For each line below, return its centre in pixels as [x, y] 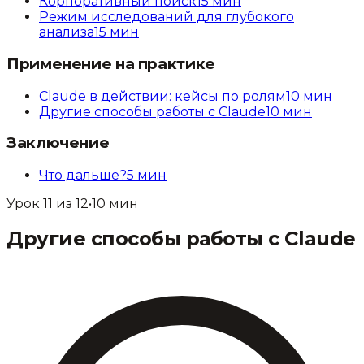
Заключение [58, 143]
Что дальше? [83, 175]
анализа [67, 32]
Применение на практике [111, 64]
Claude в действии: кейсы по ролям [162, 96]
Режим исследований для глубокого [167, 17]
